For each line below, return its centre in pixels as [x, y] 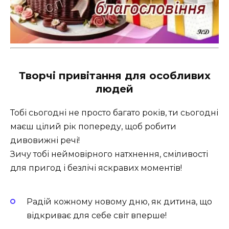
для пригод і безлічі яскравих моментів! [96, 168]
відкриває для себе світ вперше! [97, 215]
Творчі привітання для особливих [114, 76]
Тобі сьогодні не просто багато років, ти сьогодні [114, 113]
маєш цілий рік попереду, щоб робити [93, 127]
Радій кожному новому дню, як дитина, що [119, 201]
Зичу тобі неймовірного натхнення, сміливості [109, 154]
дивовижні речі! [45, 141]
